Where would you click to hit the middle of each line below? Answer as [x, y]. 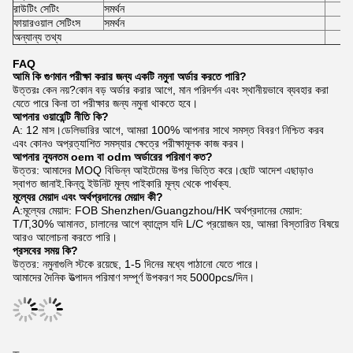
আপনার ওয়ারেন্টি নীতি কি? [61, 117]
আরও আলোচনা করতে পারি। [65, 237]
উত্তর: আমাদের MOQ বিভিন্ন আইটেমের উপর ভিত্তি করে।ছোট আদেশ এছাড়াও [163, 170]
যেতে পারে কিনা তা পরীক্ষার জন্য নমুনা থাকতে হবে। [105, 103]
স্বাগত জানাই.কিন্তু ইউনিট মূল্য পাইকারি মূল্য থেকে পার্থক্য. [122, 184]
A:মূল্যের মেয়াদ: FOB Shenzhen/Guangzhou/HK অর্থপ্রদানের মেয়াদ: [158, 210]
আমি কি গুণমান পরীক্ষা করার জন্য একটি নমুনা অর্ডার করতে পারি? [130, 76]
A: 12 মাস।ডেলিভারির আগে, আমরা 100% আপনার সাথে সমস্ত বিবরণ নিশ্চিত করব [168, 130]
